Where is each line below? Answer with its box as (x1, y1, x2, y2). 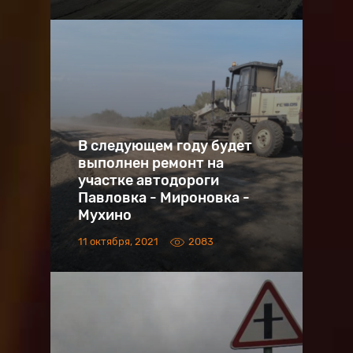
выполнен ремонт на (78, 154, 224, 172)
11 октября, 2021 (78, 236, 158, 247)
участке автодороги (78, 172, 219, 189)
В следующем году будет (78, 137, 252, 154)
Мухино (78, 206, 132, 224)
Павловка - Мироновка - (78, 189, 250, 206)
